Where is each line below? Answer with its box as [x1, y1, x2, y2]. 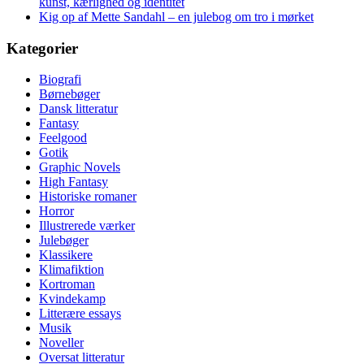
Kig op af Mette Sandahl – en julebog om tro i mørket [39, 9, 314, 24]
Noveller [39, 336, 84, 350]
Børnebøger [39, 87, 100, 102]
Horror [39, 204, 74, 219]
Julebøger [39, 233, 89, 248]
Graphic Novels [39, 160, 120, 175]
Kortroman [39, 277, 95, 292]
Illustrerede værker [39, 219, 135, 233]
